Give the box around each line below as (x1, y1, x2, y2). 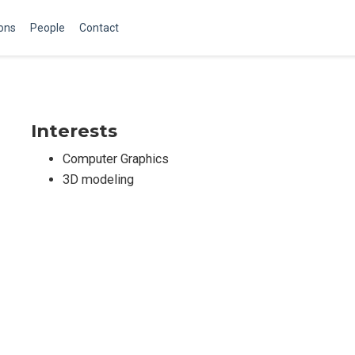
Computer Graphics (63, 151, 169, 166)
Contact (79, 21, 119, 34)
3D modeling (63, 172, 134, 187)
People (30, 21, 65, 34)
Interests (31, 120, 117, 142)
